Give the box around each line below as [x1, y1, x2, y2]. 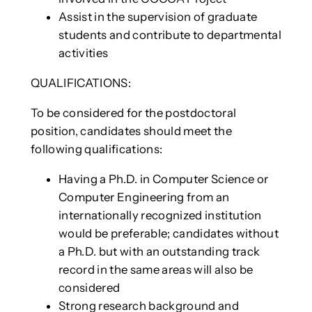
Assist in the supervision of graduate [58, 10, 258, 24]
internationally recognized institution [58, 208, 262, 222]
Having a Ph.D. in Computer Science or [58, 171, 269, 186]
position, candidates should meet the [30, 123, 232, 138]
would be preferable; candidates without [58, 226, 279, 240]
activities [58, 46, 109, 61]
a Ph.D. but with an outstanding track [58, 244, 260, 258]
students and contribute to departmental [58, 28, 281, 42]
